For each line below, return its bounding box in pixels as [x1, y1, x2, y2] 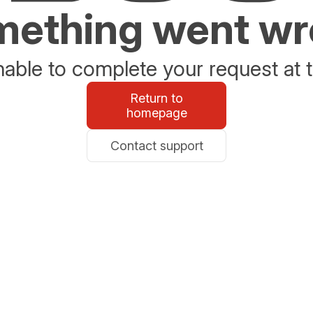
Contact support [110, 138, 203, 153]
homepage [126, 105, 187, 120]
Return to [130, 91, 183, 105]
